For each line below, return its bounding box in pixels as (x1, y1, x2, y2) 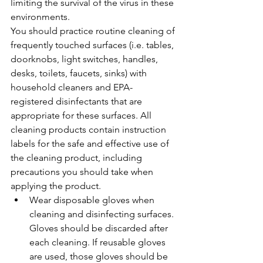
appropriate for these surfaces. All (11, 110, 154, 121)
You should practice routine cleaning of (11, 25, 177, 36)
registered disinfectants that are (11, 96, 144, 107)
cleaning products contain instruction (11, 124, 168, 135)
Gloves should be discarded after (29, 222, 170, 234)
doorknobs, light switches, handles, (11, 53, 160, 65)
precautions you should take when (11, 166, 156, 177)
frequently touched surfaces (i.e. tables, (11, 39, 176, 50)
